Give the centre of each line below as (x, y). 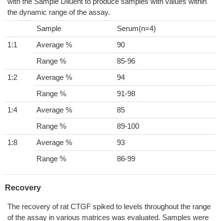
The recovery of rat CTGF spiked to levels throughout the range (109, 206)
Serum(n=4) (136, 28)
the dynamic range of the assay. (59, 12)
